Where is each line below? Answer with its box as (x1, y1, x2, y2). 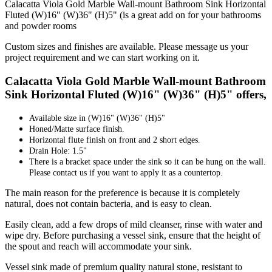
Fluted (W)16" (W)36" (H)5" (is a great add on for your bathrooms (5, 9, 261, 20)
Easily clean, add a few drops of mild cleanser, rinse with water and (5, 219, 262, 230)
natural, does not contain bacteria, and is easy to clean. (5, 199, 212, 209)
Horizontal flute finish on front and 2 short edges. (29, 135, 200, 145)
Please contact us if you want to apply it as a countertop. (29, 168, 223, 178)
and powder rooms (5, 20, 76, 31)
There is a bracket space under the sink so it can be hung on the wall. (29, 157, 266, 167)
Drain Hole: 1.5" (29, 146, 87, 156)
